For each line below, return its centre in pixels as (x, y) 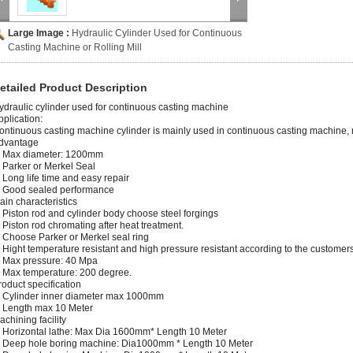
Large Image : (40, 33)
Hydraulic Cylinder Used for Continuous (157, 33)
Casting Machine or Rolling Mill (75, 47)
